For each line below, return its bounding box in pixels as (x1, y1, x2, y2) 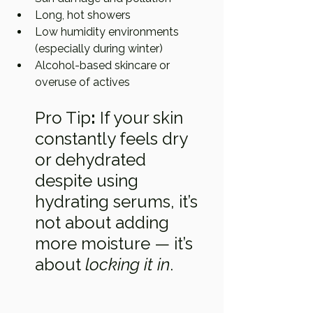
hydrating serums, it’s (35, 191, 202, 212)
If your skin (96, 108, 187, 128)
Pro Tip (35, 108, 91, 128)
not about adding (35, 212, 173, 233)
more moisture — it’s (35, 233, 197, 254)
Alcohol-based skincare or (35, 59, 173, 72)
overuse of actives (35, 75, 130, 89)
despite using (35, 170, 143, 191)
